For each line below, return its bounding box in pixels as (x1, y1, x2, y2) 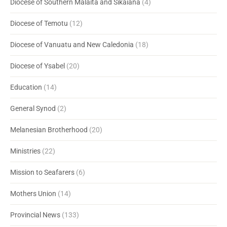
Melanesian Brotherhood (10, 126, 88, 134)
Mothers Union (10, 190, 56, 198)
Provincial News (10, 211, 60, 219)
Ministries (10, 147, 41, 156)
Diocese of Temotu (10, 19, 68, 28)
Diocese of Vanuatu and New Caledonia (10, 41, 134, 49)
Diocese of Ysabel (10, 62, 65, 70)
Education (10, 83, 42, 92)
